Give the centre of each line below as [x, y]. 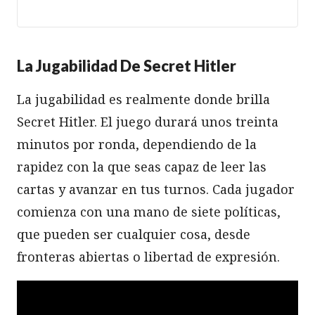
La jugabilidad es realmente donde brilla [143, 99]
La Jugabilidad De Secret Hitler [127, 65]
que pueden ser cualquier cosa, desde [134, 234]
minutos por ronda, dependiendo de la [137, 144]
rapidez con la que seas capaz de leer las [142, 166]
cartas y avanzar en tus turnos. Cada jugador [156, 189]
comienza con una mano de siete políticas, [149, 211]
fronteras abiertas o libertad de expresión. [148, 256]
